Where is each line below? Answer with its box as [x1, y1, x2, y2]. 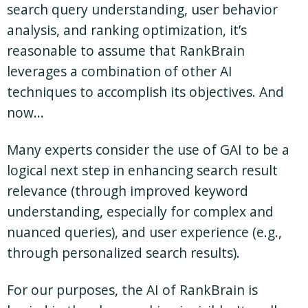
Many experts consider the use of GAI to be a [7, 140, 289, 159]
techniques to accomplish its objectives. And [7, 82, 284, 101]
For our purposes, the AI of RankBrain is [7, 280, 258, 299]
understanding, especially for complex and [7, 201, 274, 221]
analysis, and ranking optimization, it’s [7, 20, 247, 39]
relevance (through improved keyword [7, 181, 248, 200]
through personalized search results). [7, 243, 240, 262]
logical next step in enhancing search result [7, 160, 278, 179]
